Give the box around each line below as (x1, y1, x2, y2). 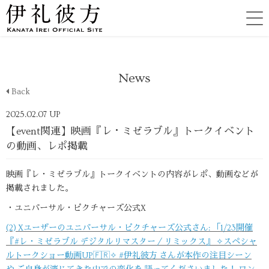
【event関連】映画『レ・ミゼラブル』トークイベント (6, 125, 255, 137)
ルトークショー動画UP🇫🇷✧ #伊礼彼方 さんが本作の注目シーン (6, 251, 252, 261)
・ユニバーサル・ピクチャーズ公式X (6, 204, 146, 213)
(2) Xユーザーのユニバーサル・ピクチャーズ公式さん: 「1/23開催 (6, 223, 253, 233)
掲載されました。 (6, 184, 73, 193)
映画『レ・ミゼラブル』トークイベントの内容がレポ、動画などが (6, 170, 258, 180)
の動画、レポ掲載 (6, 141, 88, 152)
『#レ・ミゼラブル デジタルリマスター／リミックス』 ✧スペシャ (6, 237, 257, 247)
